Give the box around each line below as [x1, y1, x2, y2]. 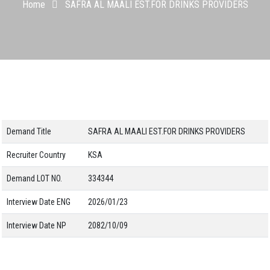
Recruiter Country [7, 150, 66, 160]
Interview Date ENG [7, 197, 71, 207]
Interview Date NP [7, 221, 66, 230]
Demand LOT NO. [7, 174, 62, 183]
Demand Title [7, 127, 51, 136]
